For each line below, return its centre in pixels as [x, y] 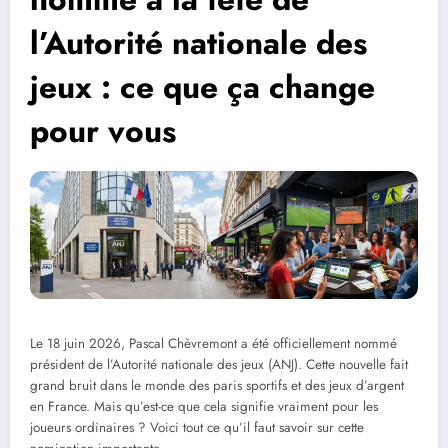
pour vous [103, 131]
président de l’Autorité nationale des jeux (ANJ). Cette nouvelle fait [219, 364]
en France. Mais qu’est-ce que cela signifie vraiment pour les [204, 406]
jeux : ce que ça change [202, 87]
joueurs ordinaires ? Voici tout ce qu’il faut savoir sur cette [197, 427]
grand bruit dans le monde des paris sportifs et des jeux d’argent [217, 385]
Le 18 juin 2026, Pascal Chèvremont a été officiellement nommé [213, 343]
